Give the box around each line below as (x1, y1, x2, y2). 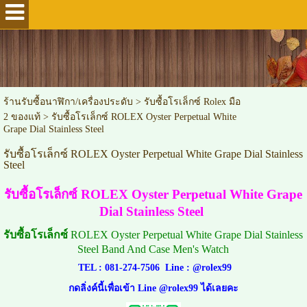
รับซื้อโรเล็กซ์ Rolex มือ (143, 96, 241, 107)
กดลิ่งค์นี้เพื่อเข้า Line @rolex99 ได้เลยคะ (68, 282, 238, 293)
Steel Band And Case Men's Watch (77, 243, 230, 255)
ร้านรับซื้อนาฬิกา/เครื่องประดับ (3, 96, 133, 107)
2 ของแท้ (3, 111, 40, 122)
